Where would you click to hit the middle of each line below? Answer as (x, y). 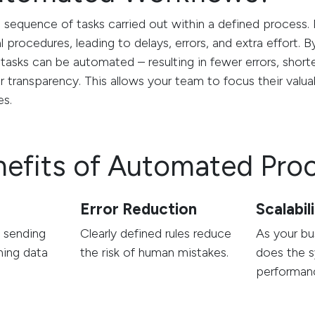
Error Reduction (139, 209)
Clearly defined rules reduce (156, 233)
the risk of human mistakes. (154, 252)
